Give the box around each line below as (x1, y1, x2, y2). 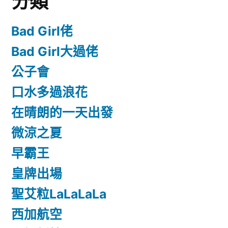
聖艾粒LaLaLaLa (11, 186, 106, 202)
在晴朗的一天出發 (11, 104, 113, 120)
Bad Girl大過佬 (11, 43, 98, 59)
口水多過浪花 (11, 84, 88, 100)
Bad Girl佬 (11, 23, 73, 39)
